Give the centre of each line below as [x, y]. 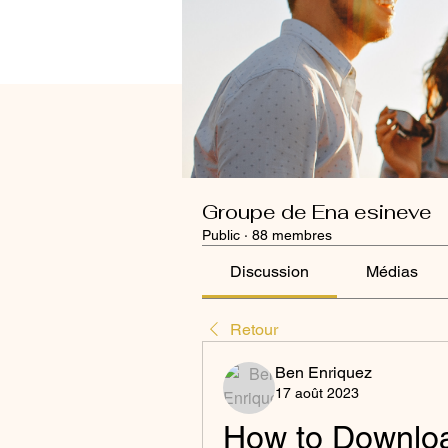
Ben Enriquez [323, 372]
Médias [391, 271]
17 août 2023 [317, 392]
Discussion [270, 271]
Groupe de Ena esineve [317, 211]
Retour [254, 329]
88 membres [292, 234]
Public [221, 234]
